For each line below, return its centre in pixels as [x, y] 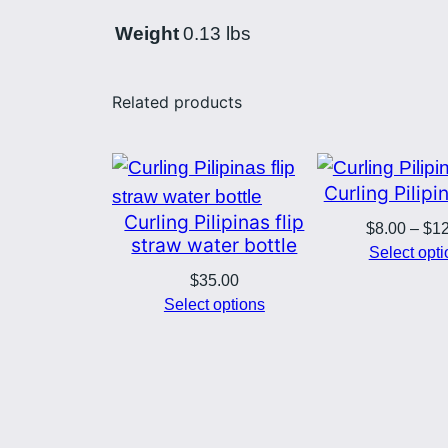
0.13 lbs [217, 33]
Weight [147, 33]
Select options [214, 304]
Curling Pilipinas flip [214, 221]
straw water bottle [214, 244]
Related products [177, 101]
